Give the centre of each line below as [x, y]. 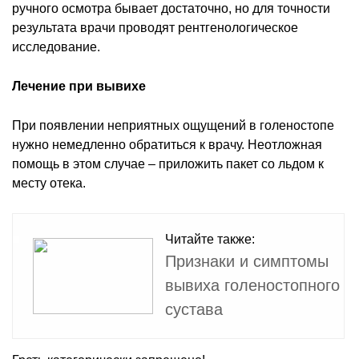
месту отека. [49, 183]
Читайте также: [210, 239]
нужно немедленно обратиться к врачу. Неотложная [167, 144]
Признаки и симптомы [247, 261]
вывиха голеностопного [252, 285]
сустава [194, 309]
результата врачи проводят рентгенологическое [155, 27]
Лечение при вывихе [79, 86]
